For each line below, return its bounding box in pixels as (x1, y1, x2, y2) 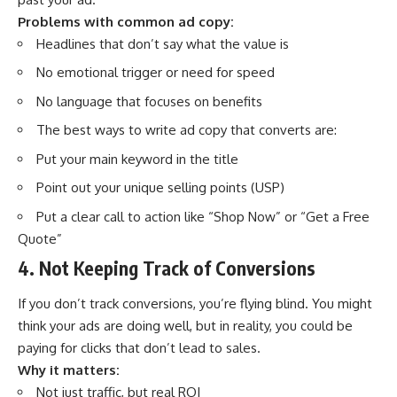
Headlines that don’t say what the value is (36, 35, 289, 52)
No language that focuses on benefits (36, 92, 262, 110)
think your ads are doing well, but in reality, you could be (18, 316, 353, 334)
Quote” (18, 230, 62, 247)
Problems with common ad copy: (18, 12, 234, 30)
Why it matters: (18, 361, 120, 378)
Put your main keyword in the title (36, 150, 238, 167)
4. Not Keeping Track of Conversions (18, 256, 315, 281)
